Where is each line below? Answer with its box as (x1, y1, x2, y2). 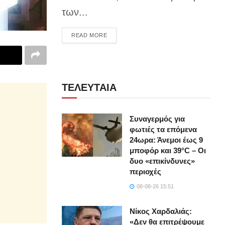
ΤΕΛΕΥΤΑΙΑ (62, 82, 117, 93)
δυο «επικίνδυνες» (130, 157, 195, 166)
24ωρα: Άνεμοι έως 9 (130, 136, 203, 145)
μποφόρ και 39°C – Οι (130, 146, 206, 155)
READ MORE (71, 32, 107, 39)
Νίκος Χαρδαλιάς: (130, 207, 192, 216)
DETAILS (106, 32, 131, 38)
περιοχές (130, 167, 162, 176)
